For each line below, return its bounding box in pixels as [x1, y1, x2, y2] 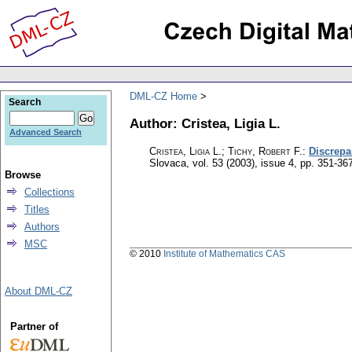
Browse [5, 169, 41, 181]
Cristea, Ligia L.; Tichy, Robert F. [149, 145, 302, 158]
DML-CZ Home [130, 90, 197, 102]
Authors [24, 221, 60, 233]
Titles [24, 203, 49, 215]
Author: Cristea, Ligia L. [130, 115, 280, 131]
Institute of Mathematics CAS [163, 248, 285, 260]
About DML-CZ [5, 285, 72, 297]
